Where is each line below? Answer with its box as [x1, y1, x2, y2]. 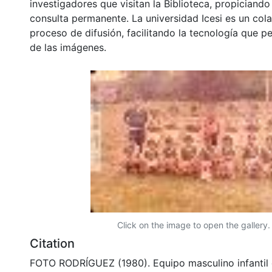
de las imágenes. [30, 41, 106, 53]
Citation [30, 236, 75, 251]
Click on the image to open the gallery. [117, 219, 270, 230]
